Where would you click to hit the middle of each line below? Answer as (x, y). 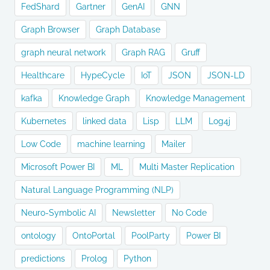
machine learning (111, 144)
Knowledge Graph (94, 98)
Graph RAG (143, 52)
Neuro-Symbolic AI (58, 213)
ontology (39, 236)
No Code (189, 213)
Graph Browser (50, 30)
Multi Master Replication (187, 167)
